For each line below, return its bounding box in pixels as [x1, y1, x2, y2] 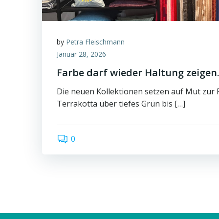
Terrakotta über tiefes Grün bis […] [57, 98, 185, 109]
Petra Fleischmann [66, 37, 125, 46]
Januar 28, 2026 [57, 49, 106, 59]
